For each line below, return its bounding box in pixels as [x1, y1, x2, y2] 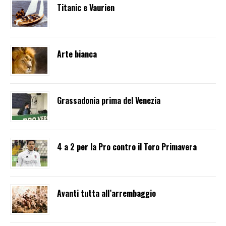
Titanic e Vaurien [57, 1, 115, 14]
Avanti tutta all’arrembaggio [57, 187, 156, 199]
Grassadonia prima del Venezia [57, 94, 160, 106]
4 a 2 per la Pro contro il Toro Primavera [57, 140, 197, 153]
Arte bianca [57, 47, 97, 60]
